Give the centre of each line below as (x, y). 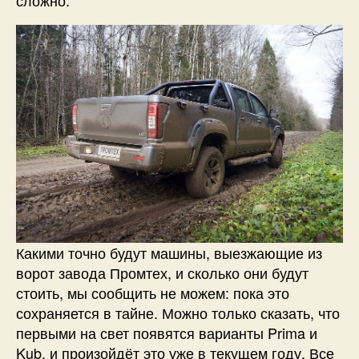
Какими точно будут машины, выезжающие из (169, 252)
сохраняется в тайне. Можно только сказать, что (178, 312)
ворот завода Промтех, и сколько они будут (162, 272)
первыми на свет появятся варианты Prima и (167, 332)
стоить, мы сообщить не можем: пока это (153, 292)
